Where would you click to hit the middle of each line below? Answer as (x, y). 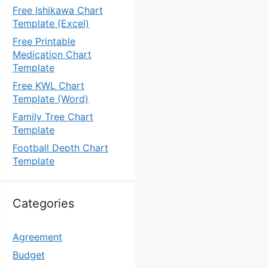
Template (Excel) (51, 23)
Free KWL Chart (48, 86)
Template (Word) (51, 99)
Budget (29, 255)
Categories (43, 203)
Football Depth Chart (60, 148)
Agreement (37, 237)
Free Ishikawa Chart (58, 10)
